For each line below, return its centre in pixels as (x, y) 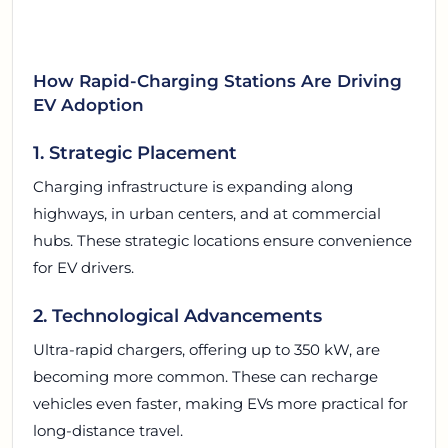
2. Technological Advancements (177, 315)
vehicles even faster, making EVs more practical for (220, 403)
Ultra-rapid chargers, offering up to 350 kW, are (206, 349)
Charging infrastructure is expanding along (193, 186)
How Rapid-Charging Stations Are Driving (217, 81)
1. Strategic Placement (135, 152)
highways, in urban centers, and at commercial (207, 213)
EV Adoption (88, 105)
